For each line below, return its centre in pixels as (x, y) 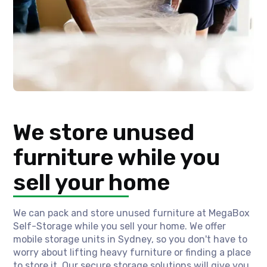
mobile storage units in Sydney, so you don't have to (131, 240)
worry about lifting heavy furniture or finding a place (132, 253)
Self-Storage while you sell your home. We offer (120, 226)
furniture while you (117, 158)
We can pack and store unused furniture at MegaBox (132, 213)
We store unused (104, 133)
